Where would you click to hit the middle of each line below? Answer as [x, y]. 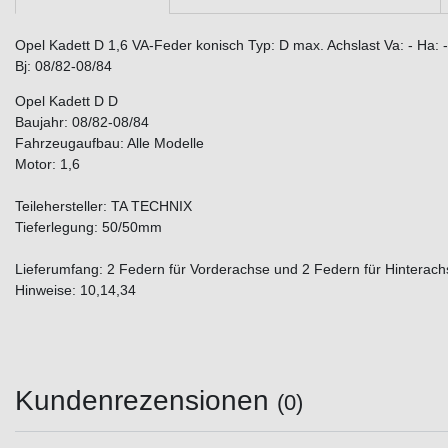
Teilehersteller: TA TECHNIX [103, 206]
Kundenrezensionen [146, 401]
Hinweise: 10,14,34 [75, 290]
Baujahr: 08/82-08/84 [82, 122]
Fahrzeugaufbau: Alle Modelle [109, 143]
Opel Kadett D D [66, 101]
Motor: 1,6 [47, 164]
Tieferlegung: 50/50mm [88, 227]
